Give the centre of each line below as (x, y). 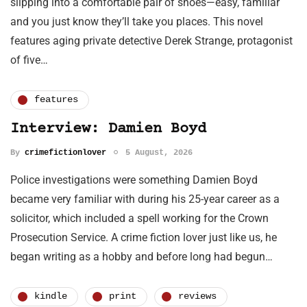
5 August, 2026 (159, 152)
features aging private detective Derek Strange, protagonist (151, 40)
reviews (197, 296)
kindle (51, 296)
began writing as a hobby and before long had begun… (142, 256)
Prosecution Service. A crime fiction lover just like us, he (144, 237)
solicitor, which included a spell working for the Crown (139, 218)
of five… (29, 60)
